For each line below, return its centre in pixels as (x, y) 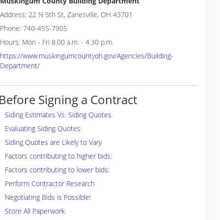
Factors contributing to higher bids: (58, 156)
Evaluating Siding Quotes (43, 128)
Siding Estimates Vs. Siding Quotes (58, 115)
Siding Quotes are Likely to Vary (53, 142)
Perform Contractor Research (50, 183)
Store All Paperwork (35, 211)
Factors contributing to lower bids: (57, 170)
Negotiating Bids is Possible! (48, 197)
